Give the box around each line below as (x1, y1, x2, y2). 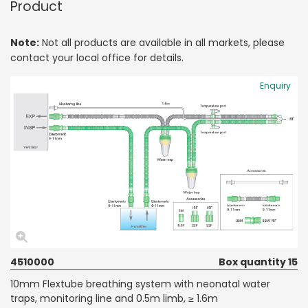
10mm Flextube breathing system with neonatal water (10, 276, 270, 291)
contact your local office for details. (10, 50, 184, 65)
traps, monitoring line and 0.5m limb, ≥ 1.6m (10, 291, 218, 305)
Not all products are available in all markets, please (39, 35, 285, 49)
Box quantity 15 (219, 254, 298, 269)
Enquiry (260, 79, 291, 91)
